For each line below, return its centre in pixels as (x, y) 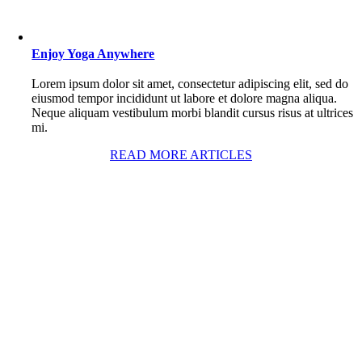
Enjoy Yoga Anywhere (93, 53)
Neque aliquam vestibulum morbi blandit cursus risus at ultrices (193, 112)
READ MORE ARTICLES (181, 154)
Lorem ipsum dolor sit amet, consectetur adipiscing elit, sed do (190, 83)
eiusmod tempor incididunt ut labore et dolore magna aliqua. (185, 98)
